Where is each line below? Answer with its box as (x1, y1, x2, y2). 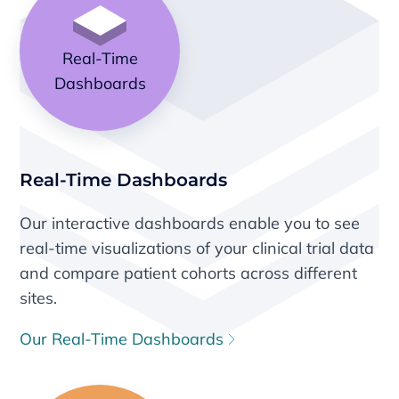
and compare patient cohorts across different (20, 262, 358, 283)
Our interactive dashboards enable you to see (20, 212, 361, 233)
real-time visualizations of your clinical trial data (20, 237, 375, 258)
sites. (20, 287, 58, 308)
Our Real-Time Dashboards (20, 328, 229, 349)
